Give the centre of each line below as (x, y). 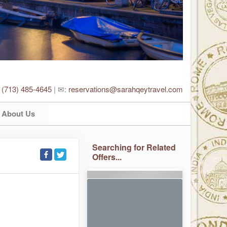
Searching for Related (134, 147)
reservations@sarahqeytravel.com (126, 89)
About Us (18, 113)
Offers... (107, 157)
